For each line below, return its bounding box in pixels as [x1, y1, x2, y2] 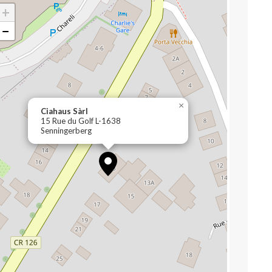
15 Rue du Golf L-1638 [41, 116, 121, 126]
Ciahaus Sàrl [41, 106, 88, 116]
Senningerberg [41, 126, 92, 135]
